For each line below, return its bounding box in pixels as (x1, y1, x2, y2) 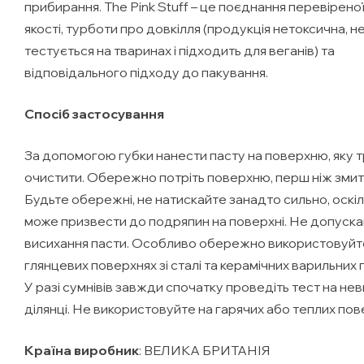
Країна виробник (24, 341, 139, 358)
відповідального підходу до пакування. (24, 63, 271, 80)
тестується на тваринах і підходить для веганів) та (24, 41, 335, 58)
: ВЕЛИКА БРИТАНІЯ (139, 341, 271, 358)
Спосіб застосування (24, 105, 164, 122)
